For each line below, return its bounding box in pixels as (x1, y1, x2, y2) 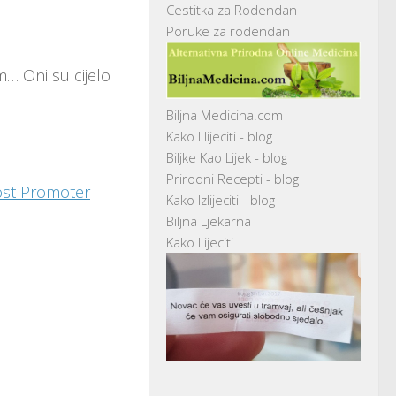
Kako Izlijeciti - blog (166, 190, 275, 209)
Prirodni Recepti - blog (166, 169, 299, 187)
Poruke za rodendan (166, 22, 290, 40)
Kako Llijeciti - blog (166, 126, 272, 145)
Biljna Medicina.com (166, 105, 283, 124)
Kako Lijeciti (166, 232, 233, 251)
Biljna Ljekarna (166, 211, 251, 230)
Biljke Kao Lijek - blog (166, 148, 287, 166)
